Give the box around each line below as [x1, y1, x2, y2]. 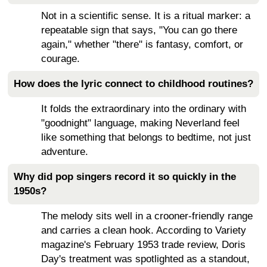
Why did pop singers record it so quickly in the [14, 170, 236, 182]
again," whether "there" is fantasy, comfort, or [41, 38, 243, 50]
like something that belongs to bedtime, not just [41, 131, 251, 143]
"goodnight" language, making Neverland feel [41, 117, 240, 129]
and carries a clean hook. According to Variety [41, 224, 246, 236]
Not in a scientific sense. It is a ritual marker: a [41, 10, 250, 21]
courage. [41, 52, 80, 64]
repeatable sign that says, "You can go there [41, 24, 237, 36]
